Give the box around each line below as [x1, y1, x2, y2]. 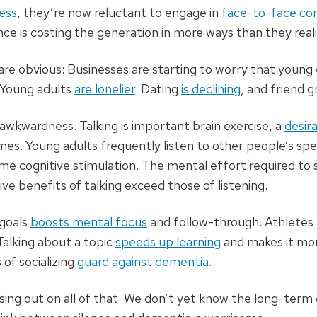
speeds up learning [115, 234, 221, 250]
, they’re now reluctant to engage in [17, 4, 221, 21]
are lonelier [74, 81, 135, 98]
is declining [181, 81, 241, 98]
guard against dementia [77, 253, 209, 270]
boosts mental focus [30, 214, 147, 231]
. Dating [135, 81, 181, 98]
